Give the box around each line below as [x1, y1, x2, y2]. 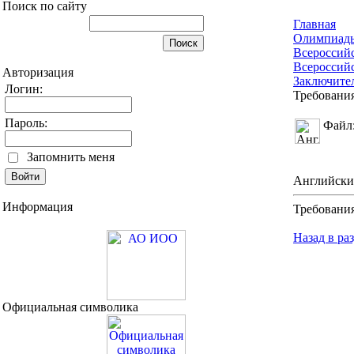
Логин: [5, 81, 43, 96]
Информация [2, 199, 73, 213]
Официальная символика [2, 299, 138, 314]
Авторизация [2, 65, 73, 79]
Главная [293, 17, 336, 31]
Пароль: [5, 115, 47, 130]
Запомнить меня [27, 149, 115, 164]
